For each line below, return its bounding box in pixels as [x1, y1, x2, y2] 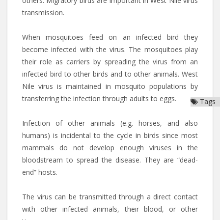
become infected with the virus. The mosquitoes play [22, 45, 198, 54]
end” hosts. [22, 167, 59, 177]
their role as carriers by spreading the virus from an [22, 57, 198, 66]
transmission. [22, 8, 64, 17]
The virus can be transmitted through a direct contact [22, 192, 198, 201]
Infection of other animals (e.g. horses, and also [22, 118, 198, 128]
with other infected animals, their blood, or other [22, 204, 198, 214]
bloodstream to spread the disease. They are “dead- [22, 155, 198, 165]
